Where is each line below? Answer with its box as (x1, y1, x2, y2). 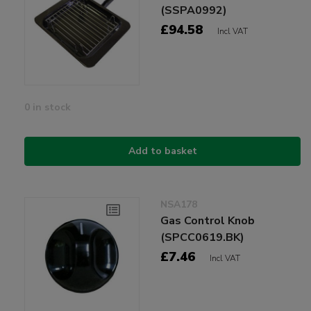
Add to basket (128, 144, 197, 158)
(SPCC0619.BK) (160, 230, 245, 246)
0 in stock (24, 101, 71, 115)
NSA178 (160, 198, 198, 212)
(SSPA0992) (160, 3, 228, 19)
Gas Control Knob (160, 213, 255, 229)
